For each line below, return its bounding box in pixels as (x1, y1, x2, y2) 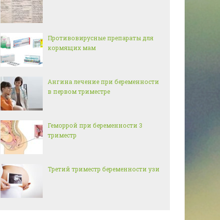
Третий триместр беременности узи (48, 165, 160, 173)
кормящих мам (48, 44, 96, 52)
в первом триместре (48, 87, 110, 95)
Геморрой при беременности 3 (48, 121, 142, 129)
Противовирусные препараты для (48, 34, 153, 42)
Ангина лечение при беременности (48, 78, 159, 85)
